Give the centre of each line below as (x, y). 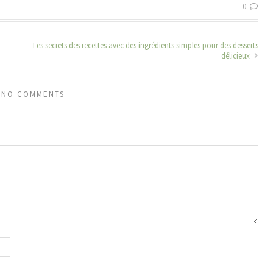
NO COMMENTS (33, 94)
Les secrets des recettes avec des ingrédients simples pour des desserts (146, 45)
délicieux (236, 56)
